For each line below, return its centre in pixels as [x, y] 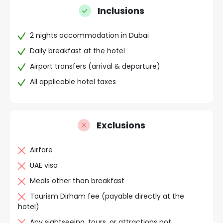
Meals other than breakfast [77, 181]
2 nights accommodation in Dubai [89, 35]
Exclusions [121, 125]
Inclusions [121, 11]
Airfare [41, 150]
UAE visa [44, 165]
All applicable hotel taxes [73, 82]
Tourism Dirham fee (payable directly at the [107, 196]
